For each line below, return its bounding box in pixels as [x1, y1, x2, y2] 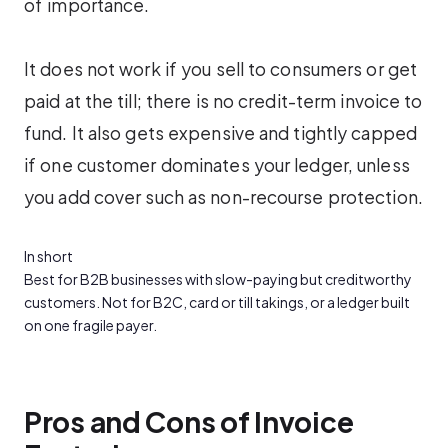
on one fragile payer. [24, 316, 157, 335]
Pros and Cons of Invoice [24, 403, 354, 439]
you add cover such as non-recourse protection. [24, 186, 423, 208]
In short [24, 247, 73, 266]
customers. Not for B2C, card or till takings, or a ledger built [24, 293, 410, 312]
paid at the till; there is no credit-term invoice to [24, 90, 423, 112]
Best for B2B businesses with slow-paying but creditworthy [24, 270, 412, 289]
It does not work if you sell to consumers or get [24, 58, 418, 80]
